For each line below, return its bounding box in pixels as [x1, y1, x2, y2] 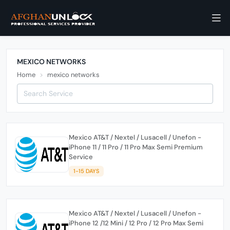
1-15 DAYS [73, 167, 99, 175]
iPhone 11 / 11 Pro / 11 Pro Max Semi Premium [69, 143, 203, 151]
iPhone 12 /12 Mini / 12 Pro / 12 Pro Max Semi [69, 218, 203, 227]
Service [69, 152, 93, 161]
